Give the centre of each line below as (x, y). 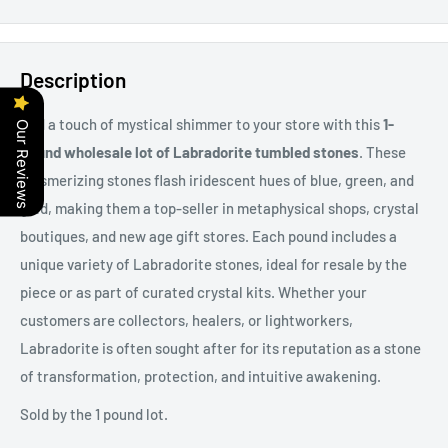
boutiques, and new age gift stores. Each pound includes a (208, 235)
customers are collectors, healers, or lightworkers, (186, 319)
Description (73, 80)
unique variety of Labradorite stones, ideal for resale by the (213, 263)
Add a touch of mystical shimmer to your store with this (201, 123)
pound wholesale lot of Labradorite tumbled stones (189, 151)
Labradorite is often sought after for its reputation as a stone (220, 347)
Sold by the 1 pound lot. (94, 414)
